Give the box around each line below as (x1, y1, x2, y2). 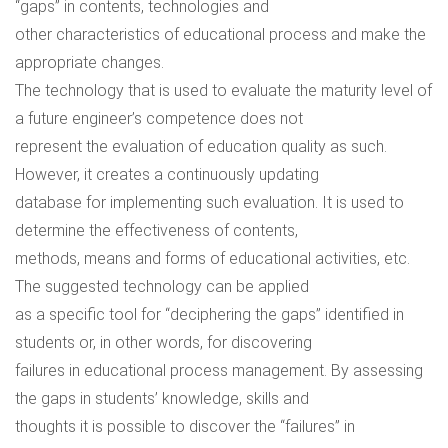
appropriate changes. (15, 53, 164, 72)
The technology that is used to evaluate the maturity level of (15, 81, 432, 100)
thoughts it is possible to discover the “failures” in (15, 417, 355, 436)
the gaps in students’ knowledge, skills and (15, 389, 309, 408)
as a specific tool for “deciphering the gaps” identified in (15, 305, 404, 324)
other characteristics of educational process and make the (15, 25, 426, 44)
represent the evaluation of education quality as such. (15, 137, 387, 156)
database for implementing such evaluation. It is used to (15, 193, 404, 212)
